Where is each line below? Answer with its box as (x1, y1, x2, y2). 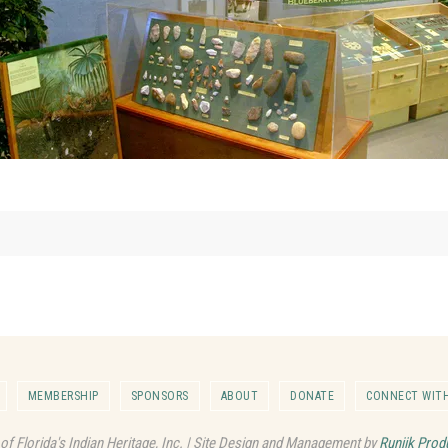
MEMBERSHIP (27, 388, 99, 403)
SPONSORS (130, 388, 189, 403)
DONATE (290, 388, 334, 403)
